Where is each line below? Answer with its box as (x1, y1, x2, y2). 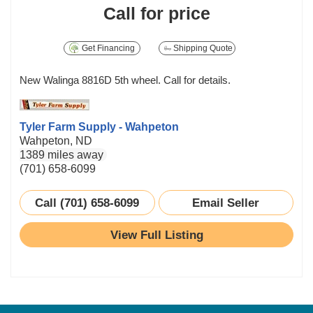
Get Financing (80, 43, 136, 53)
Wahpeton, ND (20, 135, 92, 147)
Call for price (103, 3, 210, 23)
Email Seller (192, 196, 260, 210)
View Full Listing (110, 227, 203, 242)
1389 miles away (20, 149, 103, 161)
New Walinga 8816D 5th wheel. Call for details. (20, 74, 231, 86)
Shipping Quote (171, 43, 233, 53)
